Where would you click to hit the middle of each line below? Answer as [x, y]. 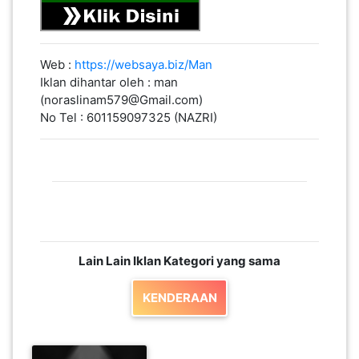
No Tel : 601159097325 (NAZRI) [128, 117]
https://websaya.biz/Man [143, 64]
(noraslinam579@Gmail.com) [121, 99]
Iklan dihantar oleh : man [109, 82]
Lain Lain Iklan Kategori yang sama [179, 260]
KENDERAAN [179, 297]
